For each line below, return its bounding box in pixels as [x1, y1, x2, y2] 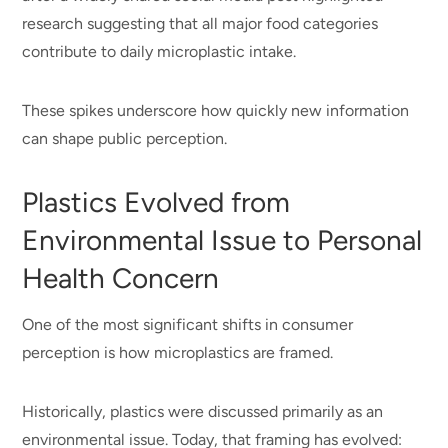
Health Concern [22, 261, 220, 296]
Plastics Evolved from [22, 185, 291, 220]
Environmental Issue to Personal [22, 223, 423, 258]
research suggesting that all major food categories [22, 14, 379, 34]
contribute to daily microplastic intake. [22, 42, 301, 62]
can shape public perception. [22, 128, 232, 148]
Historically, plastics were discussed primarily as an [22, 401, 384, 421]
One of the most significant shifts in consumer [22, 315, 354, 335]
